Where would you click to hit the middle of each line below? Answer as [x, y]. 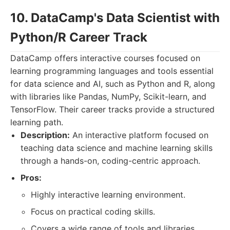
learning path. [37, 122]
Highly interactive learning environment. [108, 195]
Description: [45, 135]
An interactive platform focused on [139, 135]
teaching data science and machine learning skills [117, 148]
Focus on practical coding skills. [93, 212]
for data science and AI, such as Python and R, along [113, 84]
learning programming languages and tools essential [112, 71]
